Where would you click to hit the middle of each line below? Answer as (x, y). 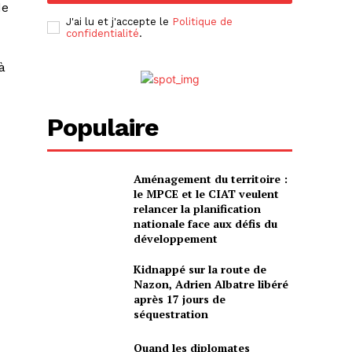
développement (175, 238)
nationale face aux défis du (205, 223)
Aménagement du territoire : (210, 178)
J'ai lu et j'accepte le (119, 21)
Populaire (103, 127)
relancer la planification (197, 208)
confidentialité (103, 33)
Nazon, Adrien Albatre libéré (211, 284)
